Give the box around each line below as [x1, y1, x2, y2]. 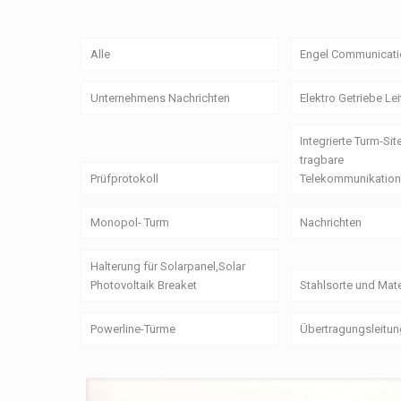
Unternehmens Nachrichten [90, 90, 230, 105]
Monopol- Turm [90, 216, 169, 230]
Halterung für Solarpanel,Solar [90, 259, 245, 273]
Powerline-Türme [90, 321, 175, 336]
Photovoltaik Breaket [90, 277, 197, 292]
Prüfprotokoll [90, 172, 158, 186]
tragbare [299, 153, 344, 167]
